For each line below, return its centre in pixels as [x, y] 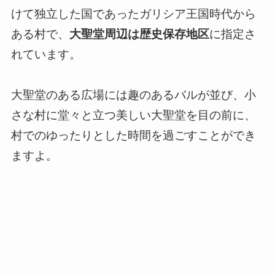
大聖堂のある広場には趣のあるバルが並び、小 [133, 95]
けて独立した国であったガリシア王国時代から [133, 14]
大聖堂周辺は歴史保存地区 [139, 34]
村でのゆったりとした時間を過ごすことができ [133, 136]
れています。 [46, 55]
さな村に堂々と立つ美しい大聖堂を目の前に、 [133, 115]
